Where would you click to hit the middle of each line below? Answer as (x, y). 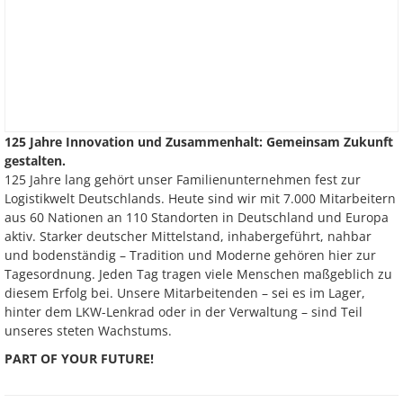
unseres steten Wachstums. (88, 331)
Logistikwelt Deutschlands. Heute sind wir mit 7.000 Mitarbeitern (200, 198)
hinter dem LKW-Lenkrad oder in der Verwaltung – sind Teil (184, 312)
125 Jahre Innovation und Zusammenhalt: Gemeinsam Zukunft (199, 142)
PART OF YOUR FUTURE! (79, 358)
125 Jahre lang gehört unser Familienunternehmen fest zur (183, 179)
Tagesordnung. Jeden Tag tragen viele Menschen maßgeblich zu (198, 274)
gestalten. (35, 161)
